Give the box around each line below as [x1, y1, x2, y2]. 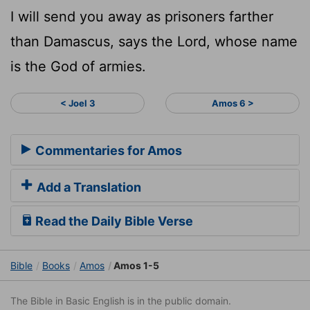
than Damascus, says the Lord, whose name [10, 33, 298, 50]
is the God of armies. [10, 57, 146, 75]
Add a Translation [34, 180, 141, 195]
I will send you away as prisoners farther [10, 8, 273, 25]
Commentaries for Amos [33, 143, 182, 158]
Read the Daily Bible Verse [33, 214, 193, 229]
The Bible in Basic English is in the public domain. [10, 295, 231, 307]
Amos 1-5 [111, 259, 159, 272]
